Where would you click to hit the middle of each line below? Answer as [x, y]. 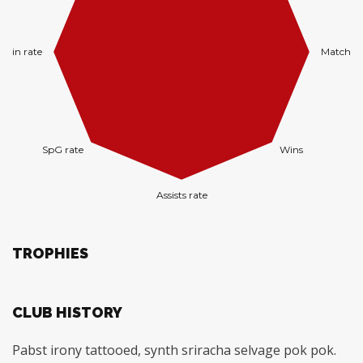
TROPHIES [50, 253]
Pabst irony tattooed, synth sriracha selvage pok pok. [174, 350]
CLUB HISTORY [67, 312]
